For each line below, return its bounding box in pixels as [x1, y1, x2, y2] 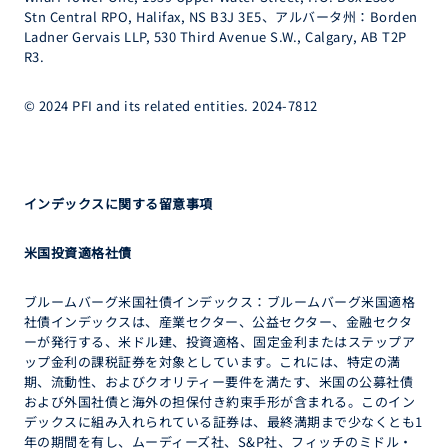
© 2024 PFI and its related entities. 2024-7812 [24, 96, 318, 115]
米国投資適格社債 [24, 243, 132, 262]
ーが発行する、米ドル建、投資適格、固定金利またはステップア [24, 332, 416, 351]
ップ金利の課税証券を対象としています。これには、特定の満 [24, 352, 401, 371]
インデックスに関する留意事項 [24, 194, 213, 213]
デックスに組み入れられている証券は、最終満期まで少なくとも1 [24, 412, 423, 431]
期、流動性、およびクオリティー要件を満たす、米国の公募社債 [24, 372, 414, 391]
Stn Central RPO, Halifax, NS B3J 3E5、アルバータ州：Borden [24, 7, 418, 26]
